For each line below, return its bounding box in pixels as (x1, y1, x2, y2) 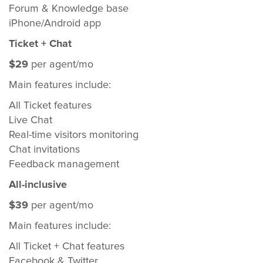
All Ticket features (9, 100, 92, 111)
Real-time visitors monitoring (9, 130, 139, 140)
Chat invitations (9, 144, 80, 155)
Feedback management (9, 159, 119, 170)
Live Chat (9, 115, 52, 126)
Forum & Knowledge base (9, 4, 129, 14)
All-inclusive (9, 180, 67, 190)
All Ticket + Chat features (9, 241, 124, 252)
